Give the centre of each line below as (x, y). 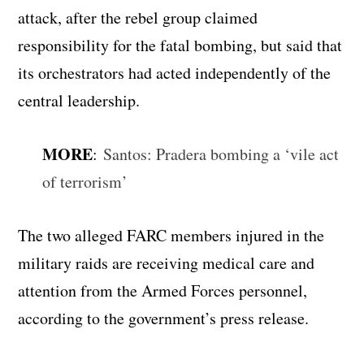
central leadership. (79, 100)
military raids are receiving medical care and (167, 262)
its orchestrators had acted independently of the (175, 72)
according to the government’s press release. (164, 318)
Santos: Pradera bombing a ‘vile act (221, 154)
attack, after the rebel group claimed (138, 17)
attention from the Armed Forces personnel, (163, 290)
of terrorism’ (85, 181)
